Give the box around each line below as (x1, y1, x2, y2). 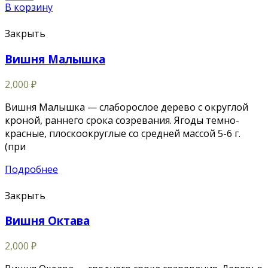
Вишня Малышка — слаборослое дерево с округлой (5, 100, 248, 114)
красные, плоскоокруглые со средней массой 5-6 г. (5, 126, 240, 140)
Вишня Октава (5, 213, 90, 229)
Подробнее (5, 162, 58, 176)
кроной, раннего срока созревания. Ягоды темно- (5, 113, 239, 127)
